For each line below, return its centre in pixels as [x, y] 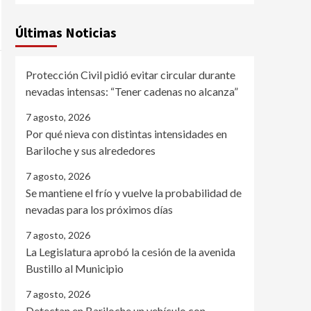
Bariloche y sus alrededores [91, 150]
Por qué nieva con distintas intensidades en [126, 134]
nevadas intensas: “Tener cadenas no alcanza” [132, 91]
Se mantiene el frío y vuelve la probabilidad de [134, 193]
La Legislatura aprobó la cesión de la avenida [131, 252]
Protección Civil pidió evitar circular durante [131, 75]
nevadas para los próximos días [99, 209]
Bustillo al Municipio [75, 268]
